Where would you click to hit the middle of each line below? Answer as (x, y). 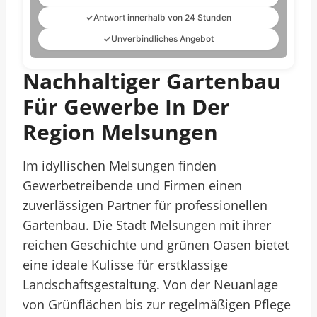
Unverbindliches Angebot (162, 39)
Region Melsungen (120, 132)
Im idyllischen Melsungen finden (120, 166)
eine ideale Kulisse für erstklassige (125, 265)
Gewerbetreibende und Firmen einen (132, 185)
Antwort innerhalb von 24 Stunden (162, 17)
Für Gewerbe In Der (126, 106)
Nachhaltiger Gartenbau (152, 81)
